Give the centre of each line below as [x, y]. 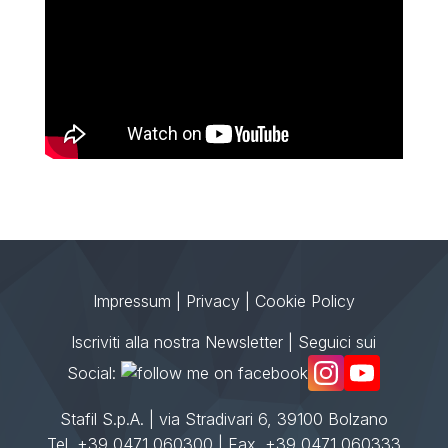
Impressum [131, 300]
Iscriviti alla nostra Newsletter [177, 341]
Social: [94, 372]
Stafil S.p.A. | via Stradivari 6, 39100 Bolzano [223, 418]
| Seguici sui [330, 341]
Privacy [212, 300]
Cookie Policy [304, 300]
